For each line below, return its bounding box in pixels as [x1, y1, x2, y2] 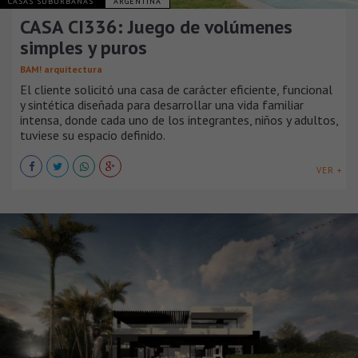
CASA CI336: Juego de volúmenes [20, 14, 292, 39]
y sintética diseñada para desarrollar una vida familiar [20, 96, 304, 113]
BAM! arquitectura [20, 62, 102, 75]
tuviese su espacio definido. [20, 126, 165, 143]
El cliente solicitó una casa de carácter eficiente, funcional [20, 81, 332, 97]
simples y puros [20, 34, 147, 60]
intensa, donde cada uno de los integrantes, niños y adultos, [20, 111, 338, 128]
